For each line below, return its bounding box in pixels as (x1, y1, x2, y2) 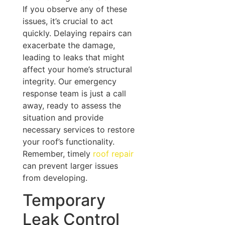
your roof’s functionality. (22, 136, 115, 147)
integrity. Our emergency (22, 76, 117, 86)
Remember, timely (22, 148, 93, 159)
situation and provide (22, 112, 103, 123)
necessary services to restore (22, 124, 135, 135)
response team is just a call (22, 88, 126, 98)
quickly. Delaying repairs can (22, 28, 132, 38)
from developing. (22, 172, 87, 183)
